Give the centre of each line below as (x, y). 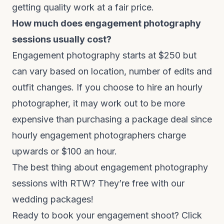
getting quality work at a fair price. (83, 7)
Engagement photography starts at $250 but (104, 55)
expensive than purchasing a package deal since (112, 119)
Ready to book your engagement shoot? (97, 215)
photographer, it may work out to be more (98, 103)
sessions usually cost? (62, 39)
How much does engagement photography (106, 23)
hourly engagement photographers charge (99, 135)
